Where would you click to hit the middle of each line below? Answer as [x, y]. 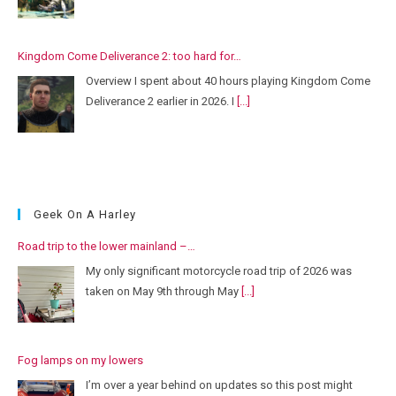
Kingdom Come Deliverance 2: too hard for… [129, 57]
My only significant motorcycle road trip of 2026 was [219, 270]
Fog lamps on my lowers [80, 361]
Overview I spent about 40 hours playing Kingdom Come [228, 80]
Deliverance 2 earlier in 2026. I [161, 101]
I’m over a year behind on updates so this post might [219, 385]
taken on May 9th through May [164, 291]
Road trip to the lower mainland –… [107, 247]
